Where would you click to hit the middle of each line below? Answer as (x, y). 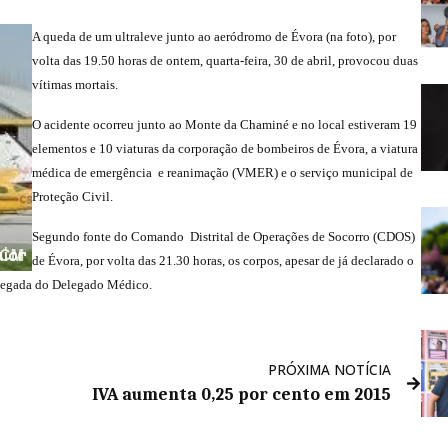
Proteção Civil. (72, 197)
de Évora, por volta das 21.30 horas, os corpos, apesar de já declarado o (223, 261)
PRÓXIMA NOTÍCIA (330, 370)
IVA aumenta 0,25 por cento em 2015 (242, 394)
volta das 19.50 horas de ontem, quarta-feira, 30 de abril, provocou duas (225, 61)
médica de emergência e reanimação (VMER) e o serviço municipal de (222, 173)
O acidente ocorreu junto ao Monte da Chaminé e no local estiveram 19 (224, 125)
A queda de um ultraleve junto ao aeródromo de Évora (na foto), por (214, 37)
